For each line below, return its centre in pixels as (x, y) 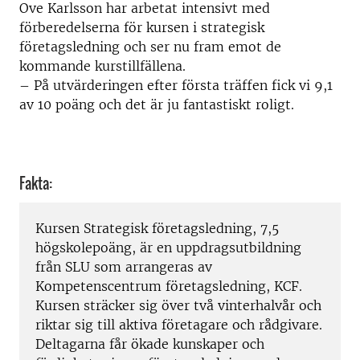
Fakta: (36, 183)
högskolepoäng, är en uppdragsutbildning (168, 247)
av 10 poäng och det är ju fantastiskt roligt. (157, 104)
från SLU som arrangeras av (124, 266)
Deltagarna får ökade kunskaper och (150, 344)
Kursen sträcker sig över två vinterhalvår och (178, 305)
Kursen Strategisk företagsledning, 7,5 (157, 228)
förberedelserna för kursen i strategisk (142, 27)
